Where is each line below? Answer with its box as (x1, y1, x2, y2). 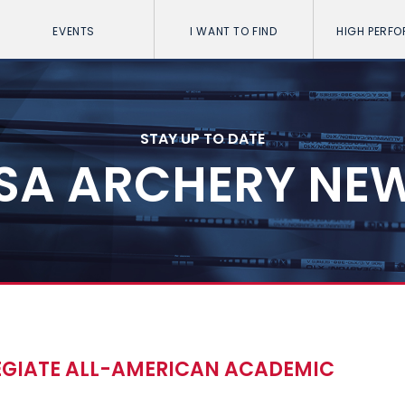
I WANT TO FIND (190, 24, 278, 39)
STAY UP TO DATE (140, 127, 265, 149)
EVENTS (52, 24, 95, 39)
